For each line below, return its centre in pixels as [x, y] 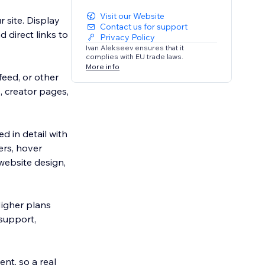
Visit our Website [132, 16]
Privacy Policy [128, 38]
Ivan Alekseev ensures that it [135, 48]
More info [103, 66]
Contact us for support [144, 27]
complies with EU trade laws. [135, 57]
